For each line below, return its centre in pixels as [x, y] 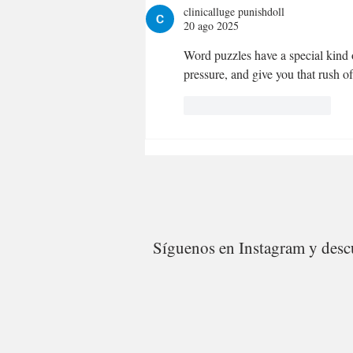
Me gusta [227, 106]
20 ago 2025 [211, 25]
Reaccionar [307, 106]
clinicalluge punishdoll [234, 11]
